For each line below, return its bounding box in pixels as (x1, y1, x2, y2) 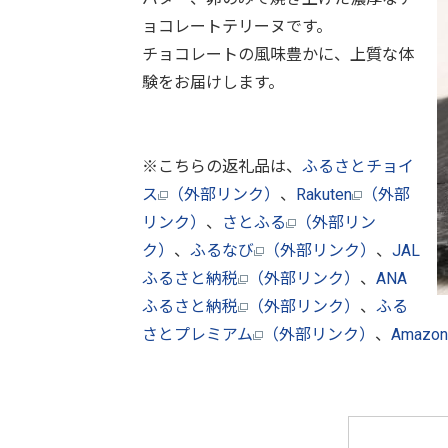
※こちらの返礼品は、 (142, 156, 302, 176)
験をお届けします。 (142, 72, 284, 92)
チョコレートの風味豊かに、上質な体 (142, 44, 414, 64)
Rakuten (296, 184, 352, 204)
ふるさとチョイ (302, 156, 414, 176)
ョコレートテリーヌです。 (142, 16, 332, 36)
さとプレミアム (142, 324, 253, 344)
